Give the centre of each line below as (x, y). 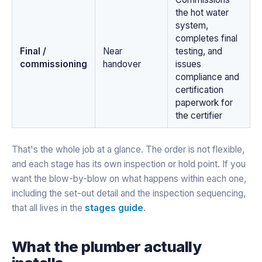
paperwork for (204, 102)
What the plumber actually (107, 246)
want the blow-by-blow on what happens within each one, (129, 178)
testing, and (199, 51)
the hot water (202, 12)
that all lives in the (48, 208)
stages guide (114, 208)
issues (188, 64)
